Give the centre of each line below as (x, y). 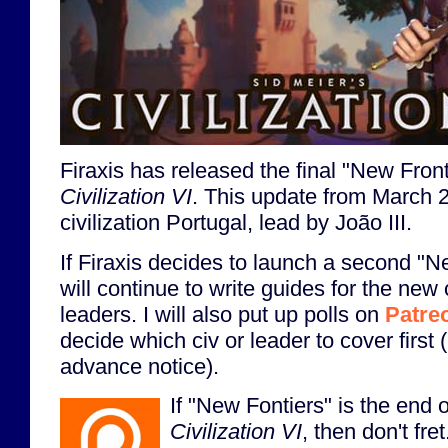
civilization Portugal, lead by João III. (236, 223)
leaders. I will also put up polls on (222, 314)
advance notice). (139, 366)
